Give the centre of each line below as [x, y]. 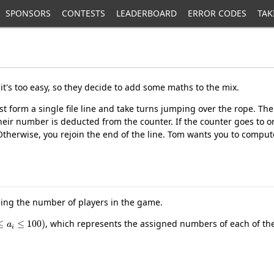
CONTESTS [84, 13]
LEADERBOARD [147, 13]
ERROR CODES [217, 13]
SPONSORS [28, 13]
